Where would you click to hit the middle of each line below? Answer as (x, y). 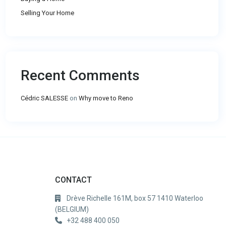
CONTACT (73, 180)
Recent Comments (80, 75)
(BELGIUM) (72, 209)
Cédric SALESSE (44, 98)
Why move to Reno (106, 98)
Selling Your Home (47, 13)
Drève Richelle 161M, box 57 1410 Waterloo (135, 198)
